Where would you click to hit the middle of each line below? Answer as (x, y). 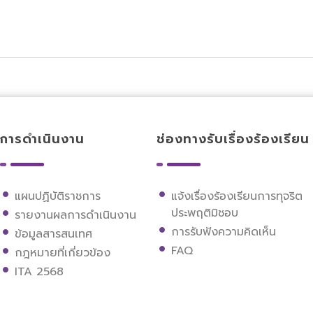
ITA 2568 (39, 272)
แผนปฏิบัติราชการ (57, 197)
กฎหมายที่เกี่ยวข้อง (62, 253)
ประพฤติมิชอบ (204, 213)
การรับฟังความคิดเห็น (223, 232)
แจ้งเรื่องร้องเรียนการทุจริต (236, 197)
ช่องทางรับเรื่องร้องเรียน (233, 139)
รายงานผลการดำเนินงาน (75, 216)
